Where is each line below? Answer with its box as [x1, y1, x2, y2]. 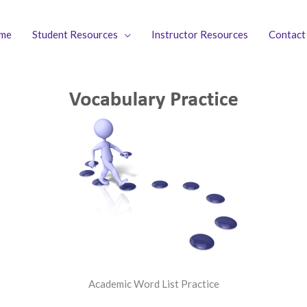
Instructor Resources [151, 28, 248, 40]
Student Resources [32, 28, 118, 40]
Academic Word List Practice [88, 278, 219, 290]
